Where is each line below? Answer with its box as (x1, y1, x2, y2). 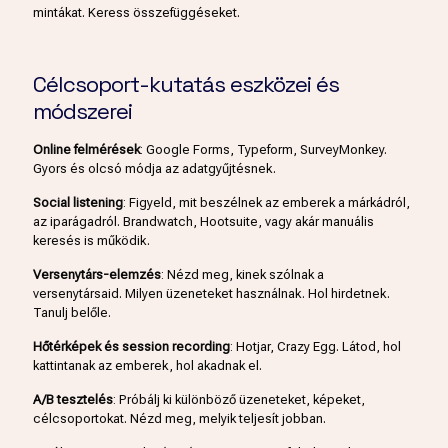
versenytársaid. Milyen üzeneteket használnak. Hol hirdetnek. (33, 285, 390, 301)
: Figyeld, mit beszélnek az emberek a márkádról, (123, 194, 410, 210)
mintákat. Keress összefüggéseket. (33, 4, 240, 20)
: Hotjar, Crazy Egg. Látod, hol (230, 338, 401, 354)
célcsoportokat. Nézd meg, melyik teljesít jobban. (33, 410, 326, 426)
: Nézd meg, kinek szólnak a (161, 266, 324, 282)
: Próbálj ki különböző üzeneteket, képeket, (113, 391, 365, 407)
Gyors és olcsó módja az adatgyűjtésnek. (33, 160, 276, 176)
